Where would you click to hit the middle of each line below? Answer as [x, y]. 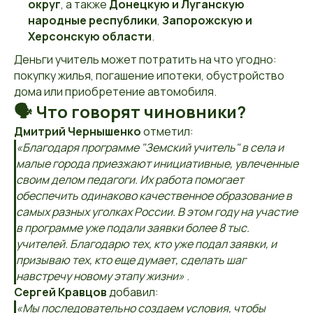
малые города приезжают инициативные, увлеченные [157, 163]
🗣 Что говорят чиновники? [130, 111]
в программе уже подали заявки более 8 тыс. [133, 228]
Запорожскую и [207, 20]
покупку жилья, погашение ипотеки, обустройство [149, 75]
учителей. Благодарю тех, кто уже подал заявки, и [146, 244]
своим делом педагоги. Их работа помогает [130, 180]
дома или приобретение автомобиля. [115, 92]
